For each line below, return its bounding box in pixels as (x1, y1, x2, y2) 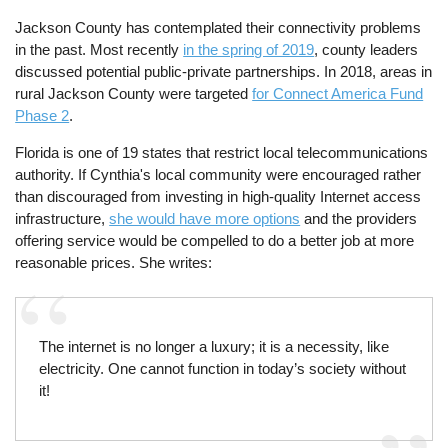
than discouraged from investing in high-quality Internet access (15, 187, 422, 205)
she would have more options (109, 209, 301, 227)
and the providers (300, 209, 418, 227)
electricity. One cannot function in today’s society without (38, 359, 406, 377)
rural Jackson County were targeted (15, 84, 253, 102)
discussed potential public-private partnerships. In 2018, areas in (15, 62, 433, 80)
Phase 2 (15, 106, 70, 124)
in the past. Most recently (15, 40, 184, 58)
